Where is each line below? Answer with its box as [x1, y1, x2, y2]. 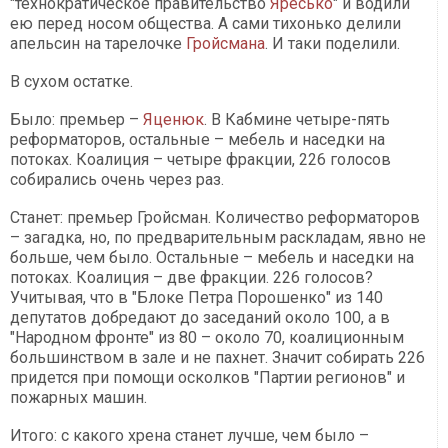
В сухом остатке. [10, 72, 133, 92]
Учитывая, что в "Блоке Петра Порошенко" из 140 [10, 288, 383, 308]
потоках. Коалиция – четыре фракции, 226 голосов [10, 150, 391, 170]
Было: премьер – [10, 110, 143, 130]
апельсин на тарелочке [10, 34, 186, 54]
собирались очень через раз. [10, 170, 224, 190]
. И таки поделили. [265, 34, 400, 54]
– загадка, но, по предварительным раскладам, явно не [10, 228, 426, 248]
